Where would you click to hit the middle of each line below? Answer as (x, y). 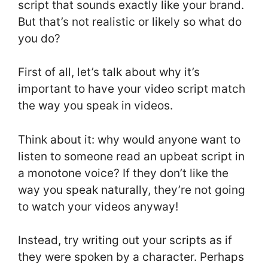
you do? (39, 38)
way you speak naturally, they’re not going (132, 190)
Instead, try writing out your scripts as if (125, 240)
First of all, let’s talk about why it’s (109, 72)
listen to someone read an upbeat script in (131, 156)
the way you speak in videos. (97, 106)
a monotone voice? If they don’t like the (123, 173)
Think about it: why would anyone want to (129, 139)
